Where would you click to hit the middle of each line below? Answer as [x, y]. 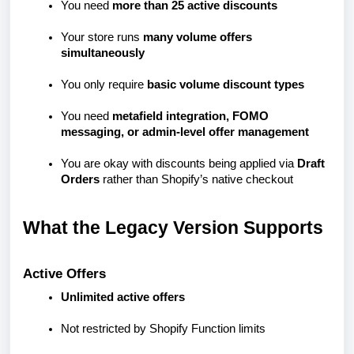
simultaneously [103, 53]
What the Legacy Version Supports [173, 228]
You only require [104, 85]
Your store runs [102, 37]
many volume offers [198, 37]
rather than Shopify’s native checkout [196, 179]
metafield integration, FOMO [190, 116]
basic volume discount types [226, 85]
